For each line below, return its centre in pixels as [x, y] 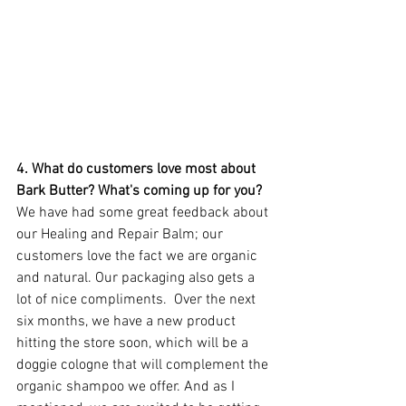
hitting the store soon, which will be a [134, 343]
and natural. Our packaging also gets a [137, 278]
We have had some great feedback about [144, 213]
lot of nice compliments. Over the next [138, 300]
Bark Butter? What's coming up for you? [141, 191]
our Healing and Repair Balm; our [121, 234]
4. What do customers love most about [138, 169]
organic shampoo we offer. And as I [127, 387]
